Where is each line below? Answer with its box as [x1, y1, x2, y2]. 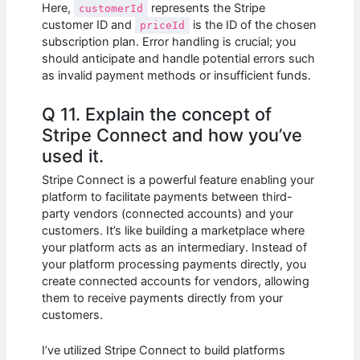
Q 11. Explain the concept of [42, 103, 272, 125]
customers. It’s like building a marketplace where [42, 223, 305, 238]
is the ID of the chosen [190, 18, 317, 33]
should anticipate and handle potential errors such [42, 51, 316, 67]
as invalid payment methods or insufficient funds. [42, 68, 312, 84]
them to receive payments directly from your [42, 290, 284, 305]
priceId [140, 19, 186, 32]
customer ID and [42, 18, 136, 33]
